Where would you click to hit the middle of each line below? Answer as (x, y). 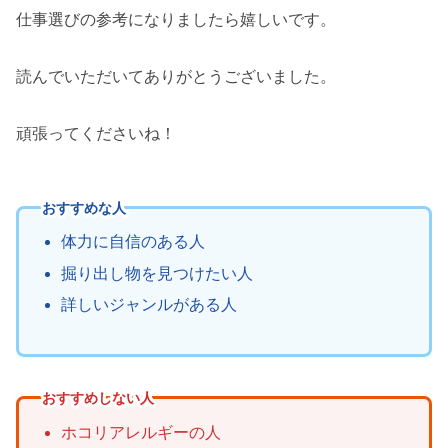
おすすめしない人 (97, 397)
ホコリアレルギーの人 (140, 432)
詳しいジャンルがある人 (148, 304)
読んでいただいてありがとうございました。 (176, 76)
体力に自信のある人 (132, 242)
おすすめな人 (83, 207)
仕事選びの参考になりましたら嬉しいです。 (176, 20)
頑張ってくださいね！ (96, 133)
